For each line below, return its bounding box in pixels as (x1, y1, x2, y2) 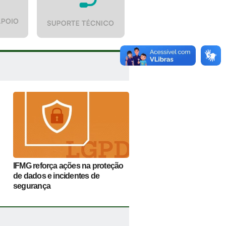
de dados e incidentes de (13, 171, 100, 180)
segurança (13, 181, 50, 190)
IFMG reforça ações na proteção (13, 161, 124, 170)
